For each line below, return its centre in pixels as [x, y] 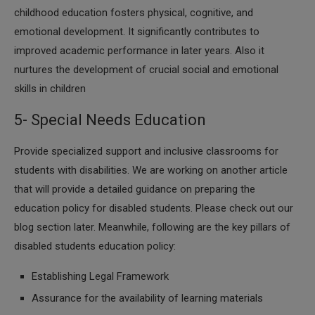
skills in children [50, 89]
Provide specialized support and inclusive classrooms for [146, 151]
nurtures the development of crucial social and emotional [146, 70]
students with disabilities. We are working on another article [151, 170]
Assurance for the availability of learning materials [147, 298]
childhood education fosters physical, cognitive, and [134, 13]
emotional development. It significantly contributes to [137, 32]
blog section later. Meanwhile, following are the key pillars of [152, 227]
